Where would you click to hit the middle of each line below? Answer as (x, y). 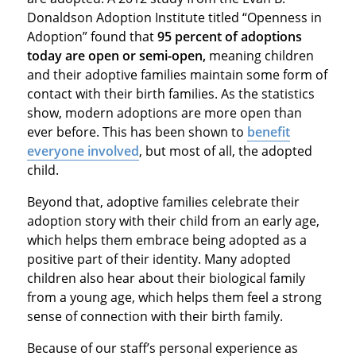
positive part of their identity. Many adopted (159, 259)
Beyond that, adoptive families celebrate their (163, 201)
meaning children (259, 55)
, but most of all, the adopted (225, 151)
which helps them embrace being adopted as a (166, 240)
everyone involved (83, 151)
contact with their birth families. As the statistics (170, 93)
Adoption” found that (92, 36)
